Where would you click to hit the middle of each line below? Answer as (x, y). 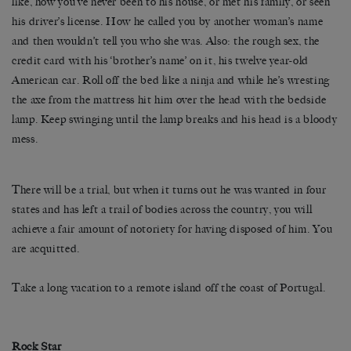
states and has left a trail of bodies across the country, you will (162, 210)
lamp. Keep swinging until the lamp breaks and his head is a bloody (175, 120)
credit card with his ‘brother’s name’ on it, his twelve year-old (160, 61)
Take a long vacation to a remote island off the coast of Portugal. (169, 288)
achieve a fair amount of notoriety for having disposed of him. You (172, 230)
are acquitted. (46, 249)
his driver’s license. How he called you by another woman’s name (168, 22)
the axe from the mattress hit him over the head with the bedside (169, 100)
